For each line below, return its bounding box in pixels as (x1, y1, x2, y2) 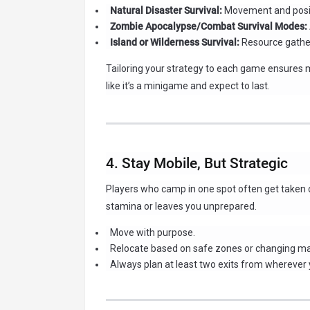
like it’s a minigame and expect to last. (106, 80, 270, 91)
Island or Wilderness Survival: (109, 36, 239, 48)
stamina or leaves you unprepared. (106, 200, 257, 212)
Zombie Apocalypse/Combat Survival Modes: (109, 20, 307, 32)
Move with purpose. (109, 226, 195, 238)
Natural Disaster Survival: (109, 4, 222, 16)
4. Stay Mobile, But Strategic (106, 154, 288, 172)
